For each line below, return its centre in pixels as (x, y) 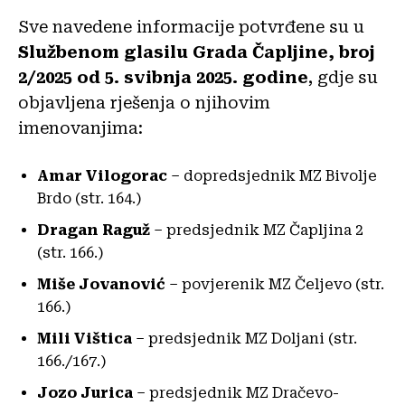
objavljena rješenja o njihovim (144, 102)
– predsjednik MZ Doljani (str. (245, 338)
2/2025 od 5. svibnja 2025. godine (163, 77)
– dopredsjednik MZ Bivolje (272, 175)
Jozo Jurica (85, 392)
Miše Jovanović (101, 284)
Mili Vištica (85, 338)
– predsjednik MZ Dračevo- (236, 392)
